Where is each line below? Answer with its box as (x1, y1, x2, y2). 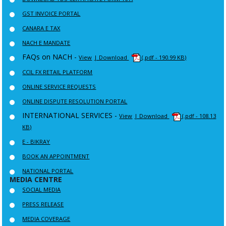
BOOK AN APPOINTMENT (22, 152, 90, 160)
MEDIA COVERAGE (22, 214, 71, 222)
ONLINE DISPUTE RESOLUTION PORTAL (22, 97, 128, 105)
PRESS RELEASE (22, 200, 64, 208)
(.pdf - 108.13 (182, 112, 216, 120)
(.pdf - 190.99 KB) (142, 53, 187, 61)
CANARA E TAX (22, 24, 61, 32)
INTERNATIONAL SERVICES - (22, 110, 120, 121)
